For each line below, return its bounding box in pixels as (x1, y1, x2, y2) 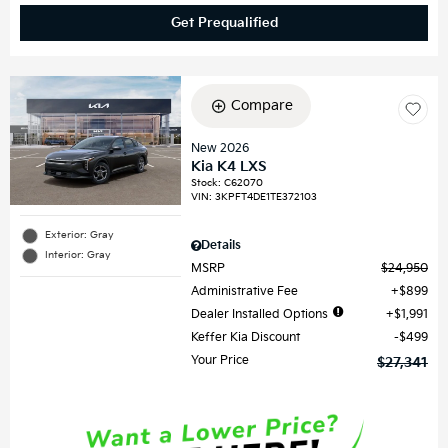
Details (201, 238, 242, 254)
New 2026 (191, 141, 250, 157)
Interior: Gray (45, 248, 111, 261)
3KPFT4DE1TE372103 (215, 191, 318, 204)
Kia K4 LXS (191, 158, 268, 176)
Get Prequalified (170, 15, 278, 32)
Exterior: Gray (45, 228, 114, 241)
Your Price (191, 353, 250, 369)
